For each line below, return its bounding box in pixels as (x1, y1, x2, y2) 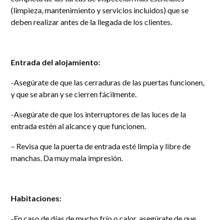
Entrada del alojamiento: (11, 57, 101, 67)
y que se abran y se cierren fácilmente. (11, 89, 137, 99)
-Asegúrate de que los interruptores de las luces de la (11, 110, 187, 119)
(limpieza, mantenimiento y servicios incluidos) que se (11, 5, 189, 15)
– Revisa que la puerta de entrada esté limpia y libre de (11, 141, 191, 151)
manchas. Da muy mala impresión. (11, 153, 123, 163)
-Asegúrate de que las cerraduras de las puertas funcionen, (11, 78, 205, 87)
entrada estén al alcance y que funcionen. (11, 121, 146, 131)
